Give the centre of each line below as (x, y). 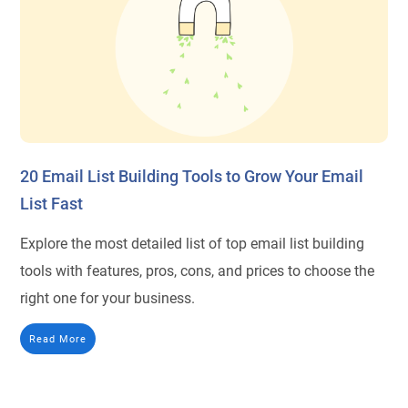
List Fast (52, 203)
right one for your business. (108, 298)
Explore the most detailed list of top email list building (193, 243)
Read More (58, 338)
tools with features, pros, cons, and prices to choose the (198, 270)
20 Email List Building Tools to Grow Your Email (192, 176)
